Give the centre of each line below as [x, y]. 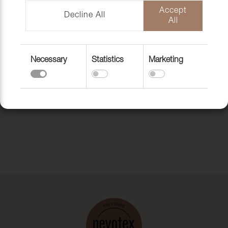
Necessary [49, 61]
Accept [173, 11]
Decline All [84, 16]
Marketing [166, 61]
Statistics [108, 61]
